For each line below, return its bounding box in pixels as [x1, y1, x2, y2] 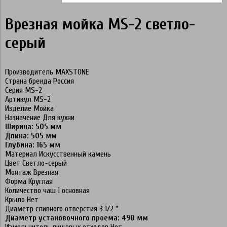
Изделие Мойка [5, 103, 54, 113]
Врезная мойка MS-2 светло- [5, 14, 195, 33]
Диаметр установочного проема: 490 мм [5, 213, 148, 222]
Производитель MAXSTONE [5, 67, 89, 77]
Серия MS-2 [5, 85, 42, 95]
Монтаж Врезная [5, 167, 58, 177]
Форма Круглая [5, 176, 53, 186]
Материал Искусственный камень [5, 149, 111, 159]
